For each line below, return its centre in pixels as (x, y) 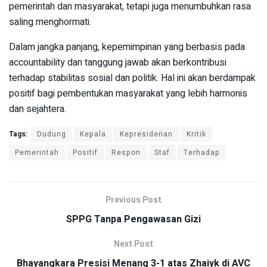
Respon (126, 153)
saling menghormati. (50, 22)
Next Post (133, 244)
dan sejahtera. (38, 109)
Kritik (196, 134)
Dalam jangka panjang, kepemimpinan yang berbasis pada (127, 47)
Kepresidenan (146, 134)
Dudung (52, 134)
